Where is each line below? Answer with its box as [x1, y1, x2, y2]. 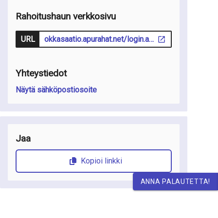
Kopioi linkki [81, 156, 123, 166]
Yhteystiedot [16, 68, 67, 79]
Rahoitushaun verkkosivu [16, 11, 116, 22]
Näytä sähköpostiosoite [16, 85, 97, 95]
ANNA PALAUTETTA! [140, 177, 210, 185]
